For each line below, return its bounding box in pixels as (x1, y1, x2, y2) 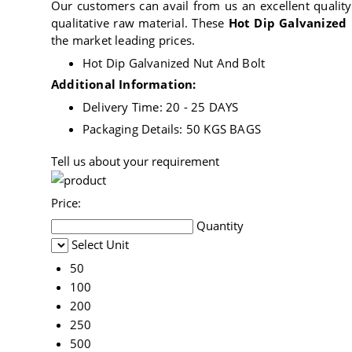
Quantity (196, 218, 244, 234)
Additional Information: (51, 76, 196, 93)
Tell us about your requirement (51, 153, 219, 170)
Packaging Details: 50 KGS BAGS (82, 121, 261, 137)
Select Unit (71, 236, 129, 253)
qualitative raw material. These (51, 15, 229, 31)
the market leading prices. (51, 32, 196, 49)
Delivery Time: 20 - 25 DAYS (82, 99, 239, 115)
